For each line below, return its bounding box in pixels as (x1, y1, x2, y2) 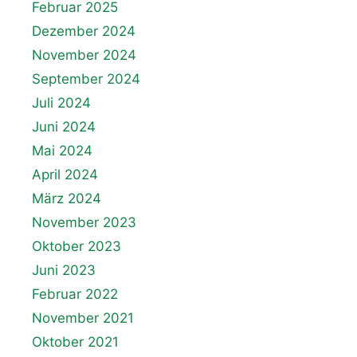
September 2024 (32, 71, 140, 88)
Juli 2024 (32, 95, 91, 112)
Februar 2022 (32, 286, 118, 303)
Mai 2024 (32, 143, 92, 159)
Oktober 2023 (32, 238, 121, 255)
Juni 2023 (32, 262, 96, 279)
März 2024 (32, 190, 101, 207)
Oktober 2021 (32, 334, 119, 351)
